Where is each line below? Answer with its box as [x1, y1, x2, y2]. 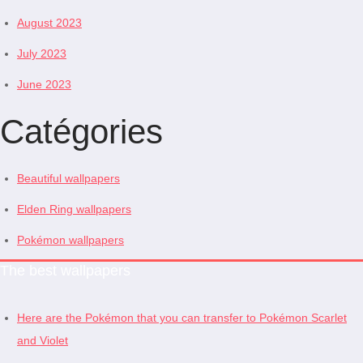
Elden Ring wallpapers [17, 202, 131, 216]
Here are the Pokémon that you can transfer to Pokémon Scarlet [17, 310, 347, 324]
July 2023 [17, 46, 66, 60]
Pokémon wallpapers [17, 233, 124, 246]
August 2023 [17, 15, 82, 29]
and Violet [17, 333, 68, 347]
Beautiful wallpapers [17, 171, 120, 185]
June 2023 [17, 77, 71, 91]
